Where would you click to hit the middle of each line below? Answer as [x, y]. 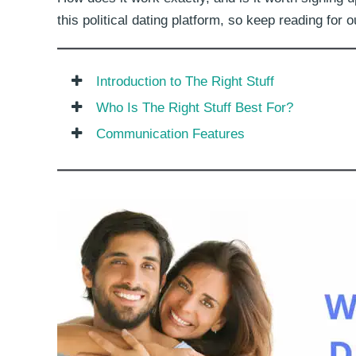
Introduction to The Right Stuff [185, 81]
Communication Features [170, 133]
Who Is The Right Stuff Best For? [194, 107]
